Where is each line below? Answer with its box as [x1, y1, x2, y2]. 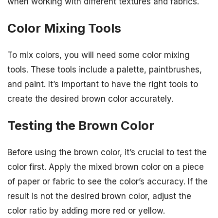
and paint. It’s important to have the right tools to [7, 79, 198, 89]
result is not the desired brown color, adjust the [7, 191, 191, 201]
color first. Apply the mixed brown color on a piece [7, 162, 204, 172]
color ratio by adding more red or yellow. [7, 206, 165, 216]
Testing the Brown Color [7, 117, 154, 133]
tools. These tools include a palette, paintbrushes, [7, 64, 202, 74]
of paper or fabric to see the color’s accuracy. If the [7, 177, 208, 187]
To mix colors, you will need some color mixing [7, 50, 190, 60]
